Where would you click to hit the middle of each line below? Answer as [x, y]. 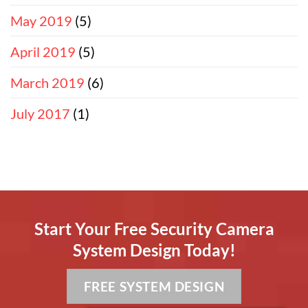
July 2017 [40, 113]
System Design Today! [154, 250]
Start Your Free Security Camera [154, 228]
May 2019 [41, 20]
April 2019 [43, 51]
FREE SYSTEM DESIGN [154, 286]
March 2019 [47, 82]
